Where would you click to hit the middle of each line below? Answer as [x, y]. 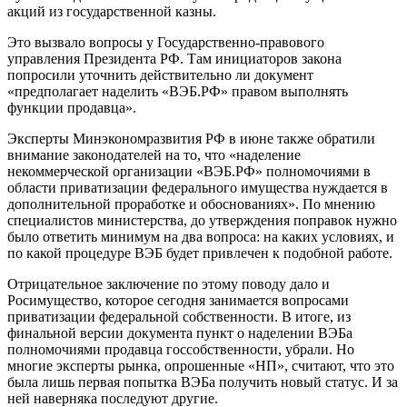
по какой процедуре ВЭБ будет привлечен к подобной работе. [200, 253]
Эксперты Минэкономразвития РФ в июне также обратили [191, 138]
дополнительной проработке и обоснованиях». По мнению [191, 203]
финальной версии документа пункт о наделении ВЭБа [180, 333]
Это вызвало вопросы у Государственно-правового [166, 42]
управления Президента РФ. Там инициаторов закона [174, 58]
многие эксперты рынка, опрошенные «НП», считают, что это [201, 365]
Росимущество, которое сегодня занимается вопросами [178, 300]
